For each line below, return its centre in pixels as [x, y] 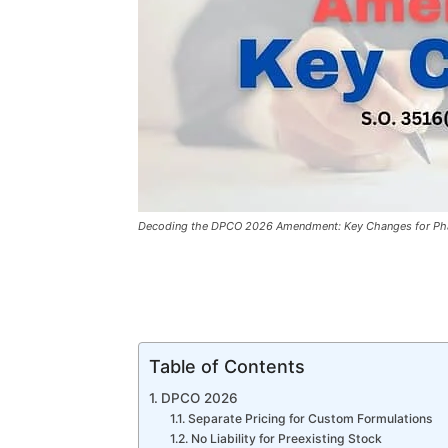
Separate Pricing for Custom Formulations [310, 418]
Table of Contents [227, 366]
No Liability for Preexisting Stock [286, 438]
